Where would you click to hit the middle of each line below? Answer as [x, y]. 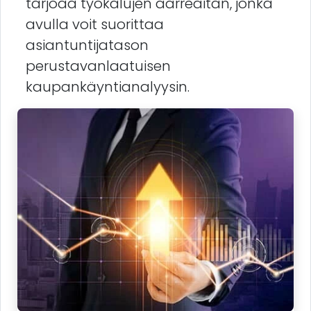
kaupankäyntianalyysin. [108, 87]
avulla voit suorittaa [95, 25]
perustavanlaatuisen [98, 66]
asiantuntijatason [87, 45]
